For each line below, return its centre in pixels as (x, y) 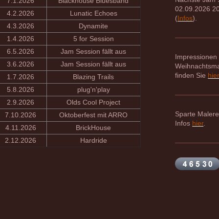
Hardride (93, 140)
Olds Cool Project (94, 102)
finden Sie (192, 75)
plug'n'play (93, 89)
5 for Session (93, 39)
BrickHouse (94, 128)
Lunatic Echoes (93, 13)
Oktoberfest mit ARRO (94, 115)
